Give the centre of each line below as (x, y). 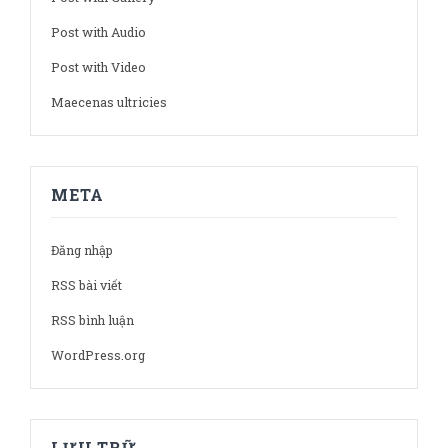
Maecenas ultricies (109, 102)
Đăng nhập (82, 250)
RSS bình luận (92, 320)
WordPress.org (98, 355)
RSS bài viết (86, 285)
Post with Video (98, 67)
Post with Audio (98, 32)
